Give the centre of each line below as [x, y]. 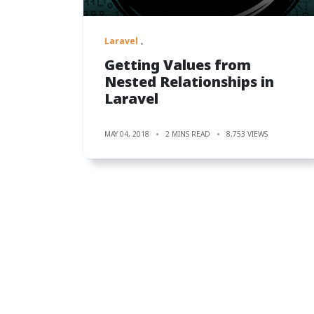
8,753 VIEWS [247, 134]
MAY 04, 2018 [127, 134]
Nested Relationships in [189, 81]
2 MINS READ [188, 134]
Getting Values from [178, 64]
